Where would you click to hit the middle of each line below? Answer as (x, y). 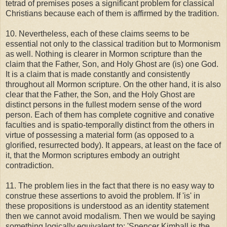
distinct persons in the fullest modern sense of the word (104, 104)
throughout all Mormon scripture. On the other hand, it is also (113, 84)
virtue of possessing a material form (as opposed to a (100, 135)
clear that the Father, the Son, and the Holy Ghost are (100, 94)
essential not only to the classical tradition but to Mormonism (113, 44)
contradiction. (30, 165)
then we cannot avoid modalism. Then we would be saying (110, 216)
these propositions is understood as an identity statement (107, 206)
